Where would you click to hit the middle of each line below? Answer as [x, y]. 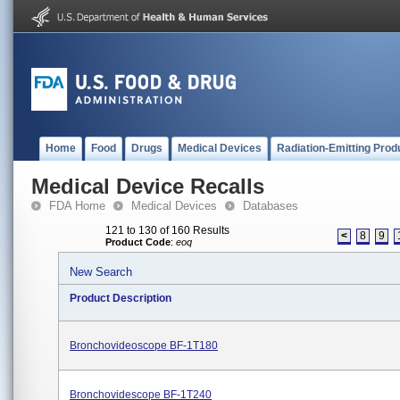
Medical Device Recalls [148, 186]
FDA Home [77, 206]
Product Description [121, 298]
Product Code [138, 242]
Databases [271, 206]
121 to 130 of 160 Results [167, 230]
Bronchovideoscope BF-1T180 [144, 346]
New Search [101, 272]
